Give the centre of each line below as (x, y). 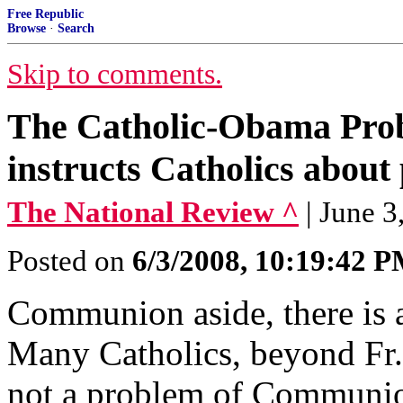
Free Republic (45, 14)
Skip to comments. (115, 74)
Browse (27, 28)
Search (76, 28)
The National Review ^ (153, 212)
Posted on (70, 261)
